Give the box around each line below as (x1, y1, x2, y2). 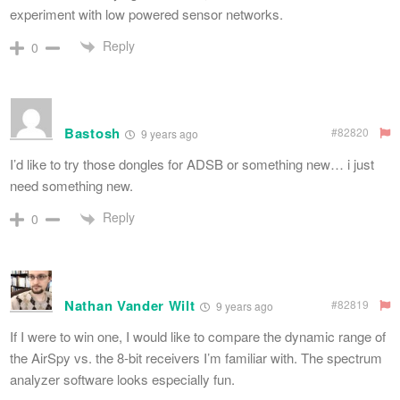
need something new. (10, 176, 133, 196)
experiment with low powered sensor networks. (10, 4, 283, 24)
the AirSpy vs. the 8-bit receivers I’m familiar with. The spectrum (10, 347, 382, 367)
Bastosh (64, 123, 121, 144)
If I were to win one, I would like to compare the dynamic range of (10, 326, 386, 346)
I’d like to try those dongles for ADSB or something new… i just (10, 154, 374, 174)
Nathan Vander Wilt (64, 295, 196, 315)
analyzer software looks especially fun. (10, 369, 235, 388)
